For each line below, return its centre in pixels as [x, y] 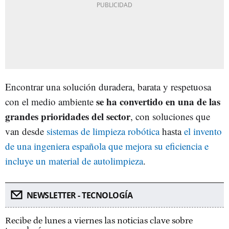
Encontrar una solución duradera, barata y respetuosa [108, 86]
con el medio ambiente [51, 101]
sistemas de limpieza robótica [103, 131]
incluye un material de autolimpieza [74, 161]
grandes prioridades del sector [68, 116]
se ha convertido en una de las [158, 101]
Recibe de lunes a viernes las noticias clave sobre [99, 221]
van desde [26, 131]
